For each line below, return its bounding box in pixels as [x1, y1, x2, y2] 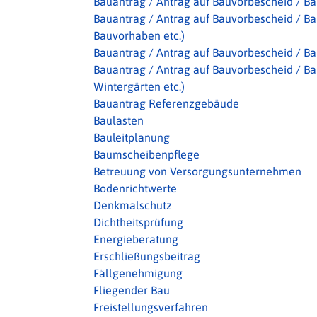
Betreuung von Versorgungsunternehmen [93, 165, 301, 178]
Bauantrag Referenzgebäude [93, 97, 239, 110]
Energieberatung [93, 233, 178, 246]
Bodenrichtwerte [93, 182, 177, 195]
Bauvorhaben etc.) [93, 29, 185, 42]
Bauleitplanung [93, 131, 170, 144]
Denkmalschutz [93, 199, 172, 212]
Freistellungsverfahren [93, 301, 208, 313]
